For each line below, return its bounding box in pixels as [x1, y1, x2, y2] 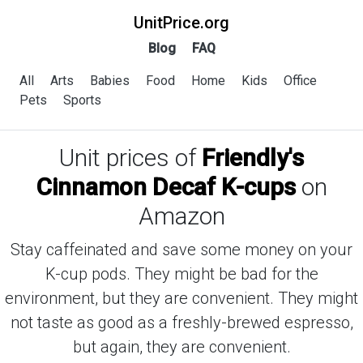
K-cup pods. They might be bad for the [45, 264, 318, 284]
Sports [63, 92, 101, 108]
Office [284, 73, 317, 88]
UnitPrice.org [134, 13, 229, 32]
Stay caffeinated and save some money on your [11, 240, 352, 259]
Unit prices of [59, 143, 202, 172]
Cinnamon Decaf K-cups [36, 173, 296, 201]
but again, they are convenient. [72, 337, 291, 357]
